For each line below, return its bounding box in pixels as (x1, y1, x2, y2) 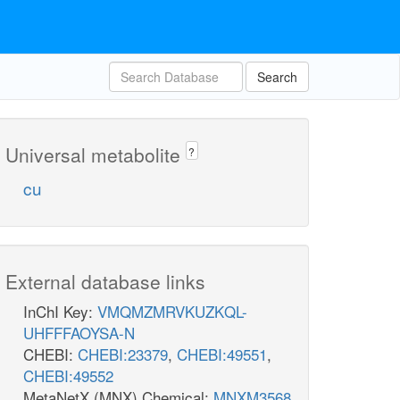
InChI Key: (23, 300, 97, 323)
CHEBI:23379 (78, 343, 168, 366)
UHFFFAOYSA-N (23, 321, 135, 345)
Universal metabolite (5, 141, 186, 168)
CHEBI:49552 (23, 364, 113, 387)
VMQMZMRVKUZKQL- (97, 300, 247, 323)
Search (257, 68, 297, 86)
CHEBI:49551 (177, 343, 267, 366)
